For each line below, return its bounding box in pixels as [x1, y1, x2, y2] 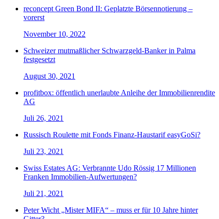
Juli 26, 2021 [23, 114, 64, 123]
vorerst [23, 13, 44, 22]
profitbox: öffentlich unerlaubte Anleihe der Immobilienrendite [23, 88, 215, 97]
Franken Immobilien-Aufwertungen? [23, 173, 137, 181]
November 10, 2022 [23, 30, 86, 39]
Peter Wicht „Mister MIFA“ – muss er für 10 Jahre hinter [23, 206, 198, 215]
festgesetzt [23, 55, 55, 64]
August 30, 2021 [23, 72, 75, 81]
